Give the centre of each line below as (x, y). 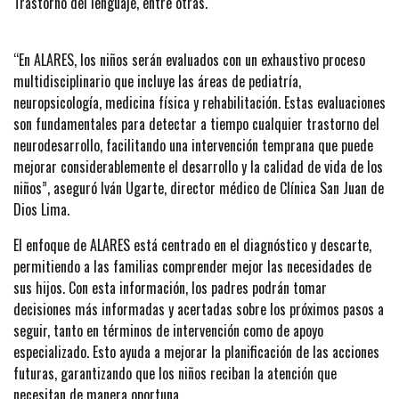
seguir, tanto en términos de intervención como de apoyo (168, 330)
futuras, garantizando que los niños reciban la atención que (175, 373)
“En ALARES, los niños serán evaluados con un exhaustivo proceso (189, 59)
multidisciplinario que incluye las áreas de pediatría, (157, 81)
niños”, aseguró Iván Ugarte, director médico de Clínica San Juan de (199, 187)
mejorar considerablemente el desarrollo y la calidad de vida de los (198, 166)
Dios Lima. (41, 209)
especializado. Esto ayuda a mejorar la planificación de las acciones (196, 351)
